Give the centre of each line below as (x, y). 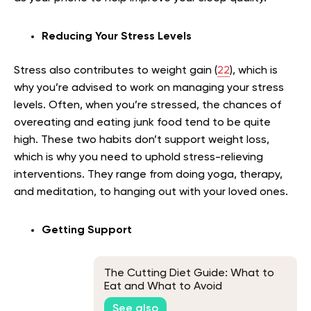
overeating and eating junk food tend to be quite (142, 123)
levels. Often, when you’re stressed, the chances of (148, 105)
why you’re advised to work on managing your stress (149, 88)
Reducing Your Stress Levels (118, 36)
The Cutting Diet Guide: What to (189, 274)
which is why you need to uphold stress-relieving (138, 157)
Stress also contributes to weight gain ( (116, 70)
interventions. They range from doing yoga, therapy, (148, 175)
